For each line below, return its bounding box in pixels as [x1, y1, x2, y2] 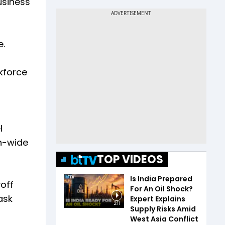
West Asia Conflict [130, 214, 198, 224]
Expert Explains [130, 194, 185, 204]
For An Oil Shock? [130, 184, 193, 194]
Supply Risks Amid [130, 204, 196, 214]
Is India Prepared [130, 174, 192, 184]
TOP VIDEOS [97, 152, 163, 167]
